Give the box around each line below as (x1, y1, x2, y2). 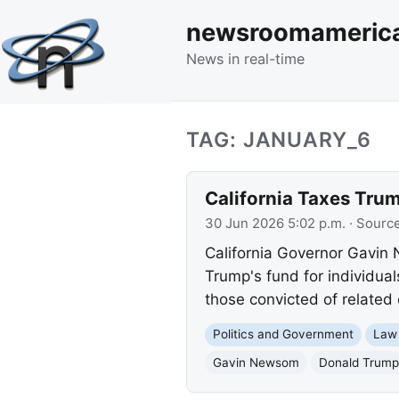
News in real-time (186, 49, 305, 68)
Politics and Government (212, 327, 354, 342)
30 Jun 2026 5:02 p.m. (204, 215, 346, 232)
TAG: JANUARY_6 (186, 126, 371, 152)
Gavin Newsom (212, 354, 299, 370)
